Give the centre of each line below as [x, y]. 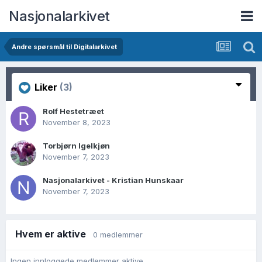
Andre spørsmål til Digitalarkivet [64, 47]
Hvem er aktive [54, 234]
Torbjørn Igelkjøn [76, 146]
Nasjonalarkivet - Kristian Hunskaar [113, 180]
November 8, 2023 [77, 122]
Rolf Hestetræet [73, 111]
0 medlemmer [118, 235]
